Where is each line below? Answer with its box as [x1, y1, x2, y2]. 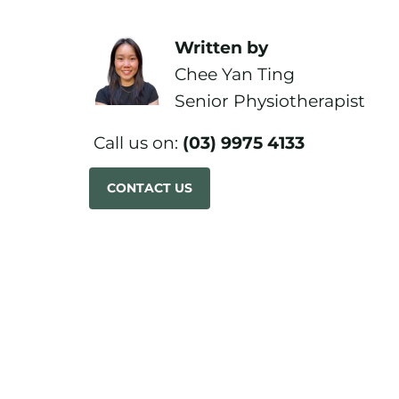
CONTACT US [107, 180, 192, 197]
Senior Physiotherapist [175, 89, 365, 111]
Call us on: [89, 132, 183, 154]
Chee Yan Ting [175, 62, 295, 85]
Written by [175, 36, 268, 58]
